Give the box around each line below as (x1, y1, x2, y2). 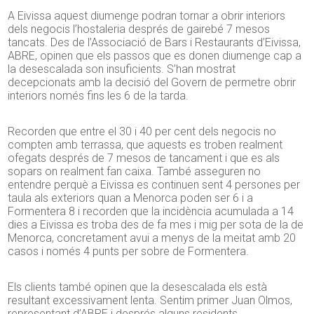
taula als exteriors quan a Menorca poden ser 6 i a (8, 191, 254, 205)
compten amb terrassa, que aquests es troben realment (8, 138, 283, 152)
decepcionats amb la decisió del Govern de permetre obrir (8, 76, 296, 90)
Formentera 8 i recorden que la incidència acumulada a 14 (8, 205, 294, 219)
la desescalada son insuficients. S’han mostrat (8, 62, 236, 76)
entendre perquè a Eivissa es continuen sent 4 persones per (8, 178, 301, 192)
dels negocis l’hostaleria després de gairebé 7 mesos (8, 22, 271, 36)
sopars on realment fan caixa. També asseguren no (8, 165, 261, 179)
